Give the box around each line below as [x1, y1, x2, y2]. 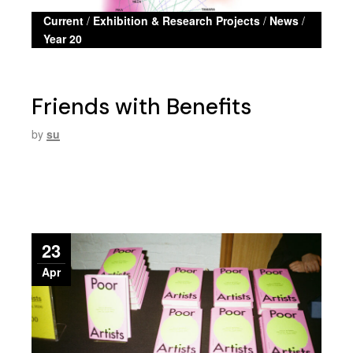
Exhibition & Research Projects [93, 12, 261, 28]
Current [43, 12, 84, 28]
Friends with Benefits [32, 91, 252, 121]
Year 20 [43, 30, 83, 46]
